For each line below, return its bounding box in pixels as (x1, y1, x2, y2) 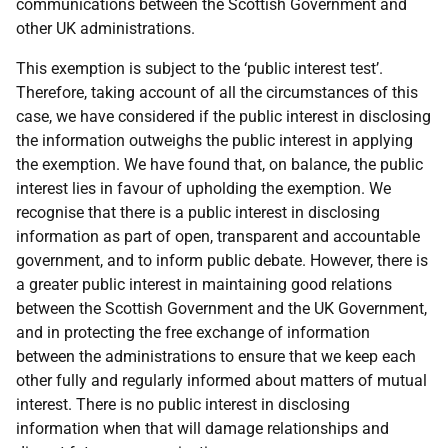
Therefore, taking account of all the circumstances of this (16, 83, 418, 102)
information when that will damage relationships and (16, 419, 389, 438)
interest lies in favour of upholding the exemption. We (16, 179, 391, 198)
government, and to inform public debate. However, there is (16, 251, 428, 270)
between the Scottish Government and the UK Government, (16, 299, 427, 318)
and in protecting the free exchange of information (16, 323, 370, 342)
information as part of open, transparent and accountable (16, 227, 420, 246)
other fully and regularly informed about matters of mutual (16, 371, 427, 390)
